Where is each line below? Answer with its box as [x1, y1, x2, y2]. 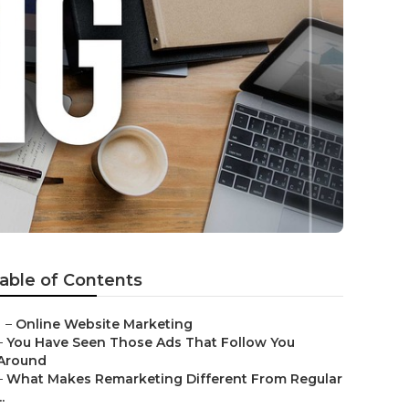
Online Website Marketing [16, 316, 193, 332]
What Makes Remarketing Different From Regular [6, 371, 342, 387]
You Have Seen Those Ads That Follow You [6, 334, 295, 351]
